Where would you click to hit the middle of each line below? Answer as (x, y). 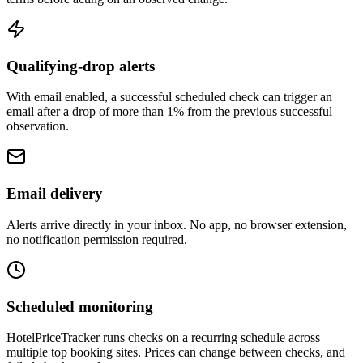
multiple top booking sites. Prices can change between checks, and (176, 352)
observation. (38, 126)
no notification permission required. (97, 239)
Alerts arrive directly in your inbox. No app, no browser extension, (177, 224)
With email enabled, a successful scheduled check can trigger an (169, 97)
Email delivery (55, 194)
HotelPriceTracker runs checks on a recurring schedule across (163, 338)
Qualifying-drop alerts (81, 66)
